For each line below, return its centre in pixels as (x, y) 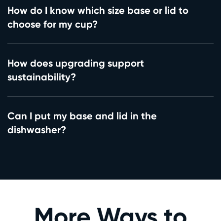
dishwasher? (37, 129)
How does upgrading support (76, 63)
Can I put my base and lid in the (82, 115)
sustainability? (42, 76)
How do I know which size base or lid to (98, 10)
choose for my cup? (53, 24)
